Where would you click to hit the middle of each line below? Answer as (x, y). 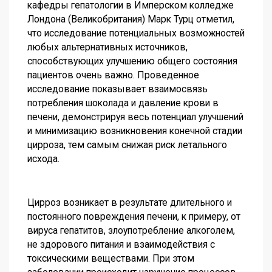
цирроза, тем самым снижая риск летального (127, 144)
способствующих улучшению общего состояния (132, 61)
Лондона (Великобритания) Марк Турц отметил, (131, 19)
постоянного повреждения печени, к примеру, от (134, 216)
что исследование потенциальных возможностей (136, 33)
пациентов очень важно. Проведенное (113, 75)
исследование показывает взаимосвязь (117, 89)
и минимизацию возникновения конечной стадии (135, 131)
